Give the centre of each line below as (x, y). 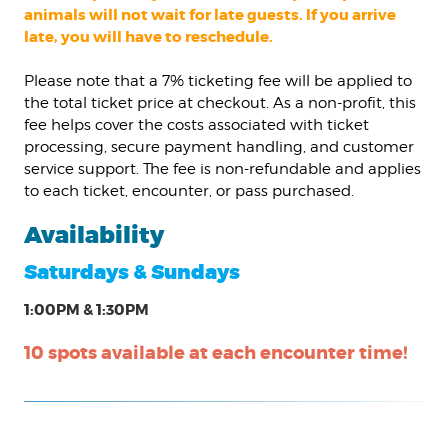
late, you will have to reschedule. (149, 36)
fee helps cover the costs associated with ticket (197, 124)
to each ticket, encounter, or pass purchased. (189, 190)
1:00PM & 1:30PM (87, 309)
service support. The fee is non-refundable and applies (223, 168)
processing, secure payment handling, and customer (219, 146)
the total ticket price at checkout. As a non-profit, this (220, 102)
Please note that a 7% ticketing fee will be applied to (218, 80)
